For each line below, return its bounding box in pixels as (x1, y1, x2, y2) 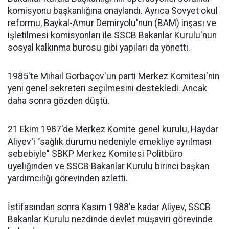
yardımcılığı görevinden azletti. (8, 173, 128, 184)
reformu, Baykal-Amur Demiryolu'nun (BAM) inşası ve (8, 18, 216, 28)
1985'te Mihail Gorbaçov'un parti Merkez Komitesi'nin (8, 71, 219, 81)
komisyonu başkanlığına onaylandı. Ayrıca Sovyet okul (8, 6, 218, 16)
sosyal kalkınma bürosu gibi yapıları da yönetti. (8, 42, 190, 53)
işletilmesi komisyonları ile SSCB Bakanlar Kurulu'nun (8, 30, 217, 40)
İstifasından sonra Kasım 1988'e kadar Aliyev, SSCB (8, 202, 211, 212)
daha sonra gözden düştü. (8, 96, 110, 106)
